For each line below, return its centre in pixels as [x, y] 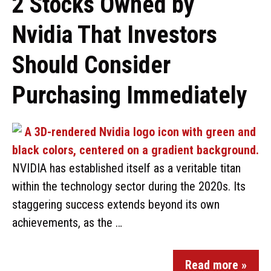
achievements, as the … [67, 223]
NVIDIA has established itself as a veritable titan [126, 168]
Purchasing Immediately [130, 95]
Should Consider [91, 65]
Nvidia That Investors [115, 35]
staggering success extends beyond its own [116, 204]
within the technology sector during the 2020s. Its [129, 186]
